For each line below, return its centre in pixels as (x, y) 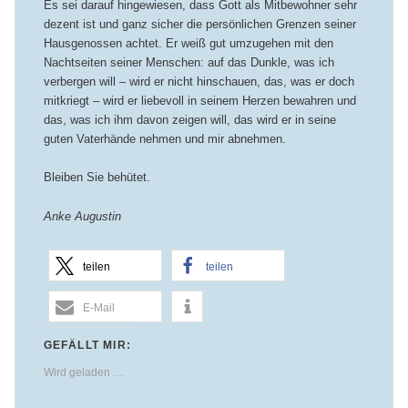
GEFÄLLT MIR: (87, 345)
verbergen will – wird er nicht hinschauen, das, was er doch (199, 82)
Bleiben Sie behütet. (97, 178)
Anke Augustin (82, 216)
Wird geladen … (83, 372)
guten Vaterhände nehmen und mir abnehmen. (164, 139)
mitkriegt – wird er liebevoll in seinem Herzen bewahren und (199, 101)
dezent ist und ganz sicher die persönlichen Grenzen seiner (199, 25)
